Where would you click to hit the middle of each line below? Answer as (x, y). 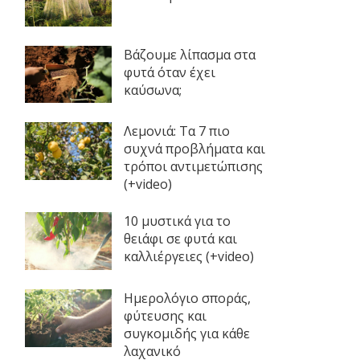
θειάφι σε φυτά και (180, 239)
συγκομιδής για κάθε (186, 333)
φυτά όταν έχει (169, 72)
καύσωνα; (152, 90)
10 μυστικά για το (177, 221)
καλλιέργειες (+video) (188, 257)
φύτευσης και (165, 315)
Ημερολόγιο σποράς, (187, 298)
